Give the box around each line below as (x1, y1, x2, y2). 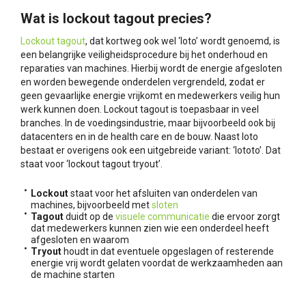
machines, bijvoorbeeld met (31, 199, 152, 211)
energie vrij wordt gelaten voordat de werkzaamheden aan (31, 258, 283, 269)
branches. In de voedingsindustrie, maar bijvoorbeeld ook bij (20, 117, 275, 129)
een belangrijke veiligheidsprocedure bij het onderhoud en (20, 49, 268, 61)
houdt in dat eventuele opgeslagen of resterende (64, 246, 274, 258)
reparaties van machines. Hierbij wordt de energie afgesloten (20, 63, 282, 74)
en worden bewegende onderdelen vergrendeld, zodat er (20, 76, 265, 88)
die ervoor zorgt (210, 211, 280, 223)
